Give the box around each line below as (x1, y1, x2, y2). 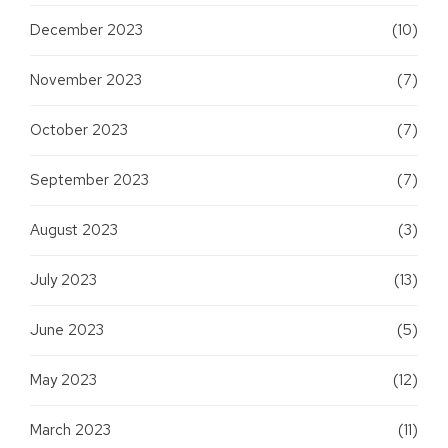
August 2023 (30, 219, 118, 240)
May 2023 (30, 369, 97, 390)
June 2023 (30, 319, 104, 340)
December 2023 (30, 19, 143, 40)
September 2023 (30, 169, 149, 190)
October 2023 (30, 119, 128, 140)
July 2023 (30, 269, 97, 290)
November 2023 (30, 69, 142, 90)
